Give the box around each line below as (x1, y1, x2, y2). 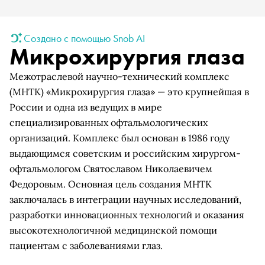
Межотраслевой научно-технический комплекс (9, 70, 230, 82)
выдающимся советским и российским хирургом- (9, 147, 241, 159)
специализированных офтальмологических (9, 117, 208, 128)
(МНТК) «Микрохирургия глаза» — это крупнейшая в (9, 86, 249, 98)
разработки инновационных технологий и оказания (9, 209, 244, 221)
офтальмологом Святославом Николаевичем (9, 163, 212, 174)
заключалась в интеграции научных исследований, (9, 193, 241, 205)
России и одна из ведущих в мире (9, 101, 162, 113)
